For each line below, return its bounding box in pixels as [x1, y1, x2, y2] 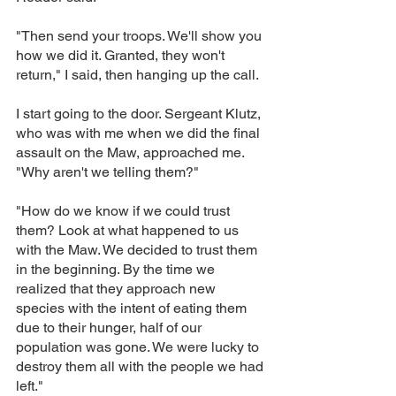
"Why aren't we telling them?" [16, 164, 199, 180]
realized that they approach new [16, 280, 219, 297]
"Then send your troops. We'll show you [16, 27, 265, 44]
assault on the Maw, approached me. [16, 144, 247, 161]
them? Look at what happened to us [16, 222, 242, 239]
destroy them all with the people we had [16, 358, 267, 375]
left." [16, 377, 43, 394]
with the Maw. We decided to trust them [16, 241, 261, 258]
